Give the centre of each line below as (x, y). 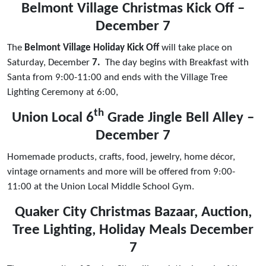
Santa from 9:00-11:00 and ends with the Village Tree (117, 77)
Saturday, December (50, 62)
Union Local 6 (53, 118)
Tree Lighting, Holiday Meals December (133, 230)
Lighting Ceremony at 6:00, (63, 92)
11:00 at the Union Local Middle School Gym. (103, 186)
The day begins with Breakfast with (177, 62)
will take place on (197, 47)
